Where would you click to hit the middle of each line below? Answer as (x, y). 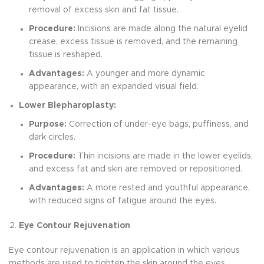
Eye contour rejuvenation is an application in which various (124, 250)
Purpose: (48, 124)
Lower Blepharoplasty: (67, 105)
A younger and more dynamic (145, 73)
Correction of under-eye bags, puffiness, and (158, 124)
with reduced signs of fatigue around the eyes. (123, 201)
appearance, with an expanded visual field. (114, 86)
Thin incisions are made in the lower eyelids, (164, 156)
